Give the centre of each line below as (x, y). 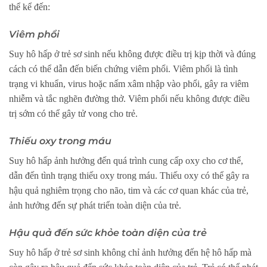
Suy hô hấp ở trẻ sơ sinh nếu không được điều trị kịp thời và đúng (132, 54)
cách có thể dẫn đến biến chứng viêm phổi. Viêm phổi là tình (123, 69)
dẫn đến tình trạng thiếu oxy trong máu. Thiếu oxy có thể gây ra (129, 175)
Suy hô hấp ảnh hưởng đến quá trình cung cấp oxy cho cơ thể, (126, 160)
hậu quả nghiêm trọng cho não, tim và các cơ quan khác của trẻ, (129, 190)
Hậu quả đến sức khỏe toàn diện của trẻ (108, 232)
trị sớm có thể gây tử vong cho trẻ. (73, 114)
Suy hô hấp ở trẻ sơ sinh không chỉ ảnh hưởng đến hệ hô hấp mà (130, 252)
